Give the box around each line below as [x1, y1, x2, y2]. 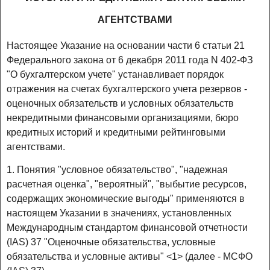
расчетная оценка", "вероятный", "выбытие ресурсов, [7, 178, 246, 189]
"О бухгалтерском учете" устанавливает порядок [7, 69, 224, 80]
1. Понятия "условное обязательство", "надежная [7, 164, 228, 175]
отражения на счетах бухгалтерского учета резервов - [7, 84, 247, 95]
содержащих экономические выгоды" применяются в [7, 193, 245, 204]
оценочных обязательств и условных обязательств [7, 98, 234, 109]
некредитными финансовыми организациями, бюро [7, 113, 239, 124]
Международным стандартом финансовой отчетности [7, 222, 248, 233]
